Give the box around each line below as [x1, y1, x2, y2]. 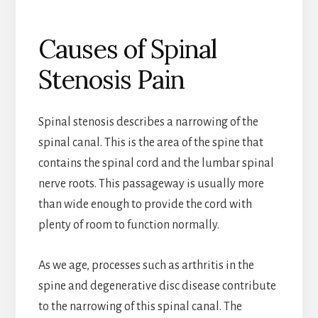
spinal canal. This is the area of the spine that [38, 136, 263, 149]
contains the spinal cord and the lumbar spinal [38, 156, 274, 170]
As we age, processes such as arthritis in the [38, 258, 254, 272]
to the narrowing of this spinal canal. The [38, 300, 242, 313]
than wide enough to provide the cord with [38, 197, 252, 211]
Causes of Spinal [38, 32, 216, 65]
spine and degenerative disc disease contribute [38, 279, 276, 292]
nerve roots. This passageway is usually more [38, 177, 264, 190]
